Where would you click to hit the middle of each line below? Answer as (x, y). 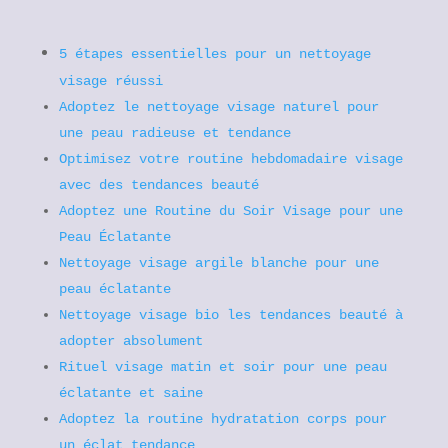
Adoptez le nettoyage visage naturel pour (218, 107)
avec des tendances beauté (158, 185)
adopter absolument (130, 341)
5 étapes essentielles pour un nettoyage (214, 54)
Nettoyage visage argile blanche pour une (218, 263)
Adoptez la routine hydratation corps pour (222, 419)
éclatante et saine (130, 393)
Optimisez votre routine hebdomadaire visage (230, 159)
